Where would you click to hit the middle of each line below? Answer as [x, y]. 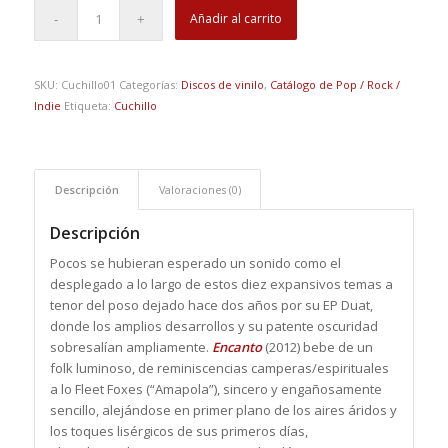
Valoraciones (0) [199, 189]
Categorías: [149, 84]
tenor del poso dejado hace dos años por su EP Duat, [212, 304]
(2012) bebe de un [317, 346]
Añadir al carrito [236, 18]
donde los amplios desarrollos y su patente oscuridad [213, 325]
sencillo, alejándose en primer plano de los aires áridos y [223, 409]
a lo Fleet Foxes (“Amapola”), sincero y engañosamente [215, 388]
